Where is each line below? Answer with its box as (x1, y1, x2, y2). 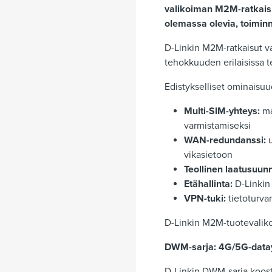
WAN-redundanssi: (184, 134, 266, 146)
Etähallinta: (184, 178, 233, 190)
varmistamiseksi (184, 120, 251, 132)
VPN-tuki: (184, 192, 226, 205)
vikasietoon (184, 149, 233, 161)
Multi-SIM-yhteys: (184, 105, 260, 117)
